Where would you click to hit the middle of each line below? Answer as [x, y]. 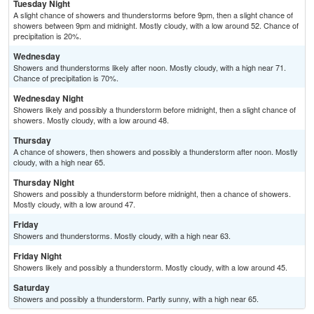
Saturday [32, 288]
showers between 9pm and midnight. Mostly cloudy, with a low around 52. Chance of [156, 26]
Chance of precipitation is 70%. [66, 78]
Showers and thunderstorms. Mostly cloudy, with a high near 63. [122, 236]
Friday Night [37, 256]
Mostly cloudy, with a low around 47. [74, 204]
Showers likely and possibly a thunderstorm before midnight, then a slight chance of [155, 110]
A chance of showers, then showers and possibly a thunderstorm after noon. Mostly [156, 152]
